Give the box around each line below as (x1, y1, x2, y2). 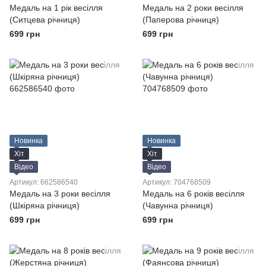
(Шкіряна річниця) (9, 201, 80, 210)
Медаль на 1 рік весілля (9, 3, 103, 12)
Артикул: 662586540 (9, 178, 78, 186)
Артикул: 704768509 (142, 178, 211, 186)
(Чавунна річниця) (142, 201, 213, 210)
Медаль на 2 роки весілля (142, 3, 243, 12)
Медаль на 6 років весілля (142, 189, 245, 198)
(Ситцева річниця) (9, 15, 80, 24)
